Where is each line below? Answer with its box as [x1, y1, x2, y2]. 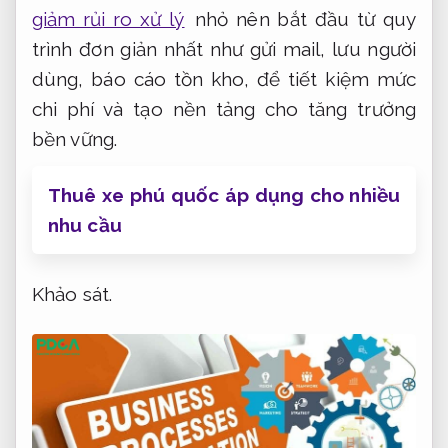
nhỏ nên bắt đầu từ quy [187, 8, 416, 31]
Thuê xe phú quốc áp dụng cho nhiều [48, 184, 400, 207]
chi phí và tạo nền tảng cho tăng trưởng [32, 98, 416, 121]
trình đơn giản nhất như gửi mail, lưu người [32, 38, 416, 61]
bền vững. [32, 128, 117, 151]
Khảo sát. [32, 282, 112, 305]
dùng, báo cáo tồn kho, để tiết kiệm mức [32, 68, 416, 91]
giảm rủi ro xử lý [32, 8, 185, 31]
